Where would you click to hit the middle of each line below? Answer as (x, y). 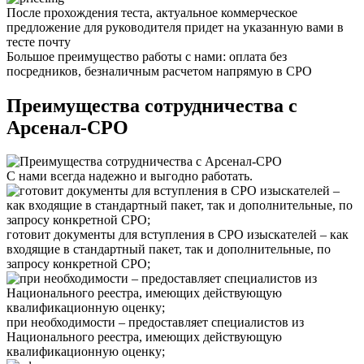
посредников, (45, 71)
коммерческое (258, 12)
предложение (45, 27)
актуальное (187, 12)
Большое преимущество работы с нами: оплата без (147, 56)
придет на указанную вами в (262, 27)
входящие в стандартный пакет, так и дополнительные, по (169, 249)
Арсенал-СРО (67, 127)
